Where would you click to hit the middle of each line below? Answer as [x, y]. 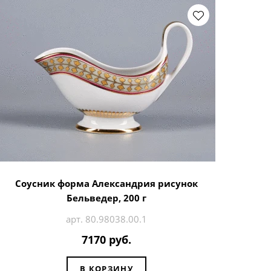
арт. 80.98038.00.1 [106, 219]
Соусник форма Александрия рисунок [106, 183]
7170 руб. [106, 240]
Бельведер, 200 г [106, 198]
